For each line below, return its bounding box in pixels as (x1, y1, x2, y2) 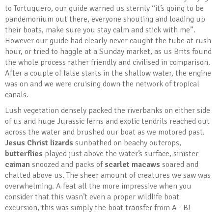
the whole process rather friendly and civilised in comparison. (5, 57, 210, 68)
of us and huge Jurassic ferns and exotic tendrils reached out (5, 116, 210, 127)
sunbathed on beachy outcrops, (73, 138, 181, 148)
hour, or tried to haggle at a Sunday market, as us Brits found (5, 47, 212, 57)
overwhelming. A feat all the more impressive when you (5, 181, 192, 192)
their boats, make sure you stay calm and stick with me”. (5, 25, 195, 35)
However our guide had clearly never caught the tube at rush (5, 36, 211, 46)
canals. (5, 90, 28, 100)
